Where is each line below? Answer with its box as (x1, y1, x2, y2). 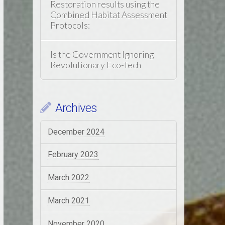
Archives (55, 101, 97, 116)
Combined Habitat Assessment (50, 9, 167, 20)
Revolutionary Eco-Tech (50, 60, 141, 71)
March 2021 (47, 196, 89, 206)
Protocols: (50, 20, 90, 31)
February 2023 (47, 150, 98, 160)
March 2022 (47, 173, 89, 183)
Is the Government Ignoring (50, 49, 154, 60)
